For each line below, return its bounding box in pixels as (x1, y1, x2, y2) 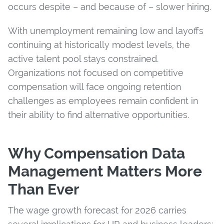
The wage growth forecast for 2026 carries (8, 204, 186, 215)
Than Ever (8, 180, 79, 198)
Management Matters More (8, 162, 202, 180)
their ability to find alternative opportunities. (8, 109, 189, 120)
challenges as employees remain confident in (8, 95, 198, 106)
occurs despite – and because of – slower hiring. (8, 1, 211, 12)
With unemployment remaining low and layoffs (8, 25, 203, 36)
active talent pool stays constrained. (8, 53, 158, 64)
